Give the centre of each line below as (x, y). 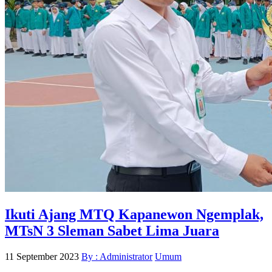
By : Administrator (117, 257)
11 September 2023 (42, 257)
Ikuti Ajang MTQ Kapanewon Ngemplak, (134, 215)
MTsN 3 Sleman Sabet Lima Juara (112, 231)
